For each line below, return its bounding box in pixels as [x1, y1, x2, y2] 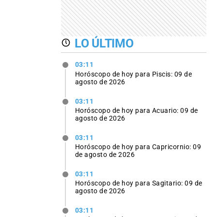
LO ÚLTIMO [75, 36, 134, 50]
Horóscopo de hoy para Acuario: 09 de [75, 106, 198, 114]
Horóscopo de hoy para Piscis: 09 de [75, 70, 192, 78]
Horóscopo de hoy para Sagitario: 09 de [75, 179, 202, 187]
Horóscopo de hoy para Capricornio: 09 [75, 142, 201, 151]
